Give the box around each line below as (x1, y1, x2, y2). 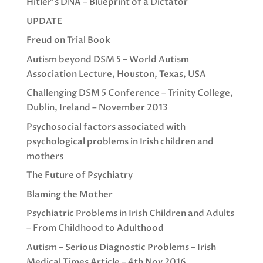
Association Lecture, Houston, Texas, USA (26, 68, 206, 80)
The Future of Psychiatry (26, 169, 133, 181)
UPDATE (26, 15, 62, 27)
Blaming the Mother (26, 188, 113, 200)
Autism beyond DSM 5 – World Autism (26, 53, 189, 65)
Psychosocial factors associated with (26, 120, 186, 133)
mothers (26, 150, 63, 162)
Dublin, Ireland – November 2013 (26, 102, 168, 114)
